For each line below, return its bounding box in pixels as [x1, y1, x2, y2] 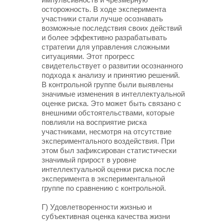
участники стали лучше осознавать [42, 14, 163, 23]
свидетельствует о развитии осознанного [42, 61, 183, 70]
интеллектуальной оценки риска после [42, 165, 174, 173]
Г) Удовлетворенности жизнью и [42, 203, 152, 211]
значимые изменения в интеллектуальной [42, 90, 185, 98]
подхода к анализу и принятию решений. [42, 71, 180, 79]
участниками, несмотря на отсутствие [42, 127, 171, 136]
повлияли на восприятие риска [42, 118, 147, 126]
